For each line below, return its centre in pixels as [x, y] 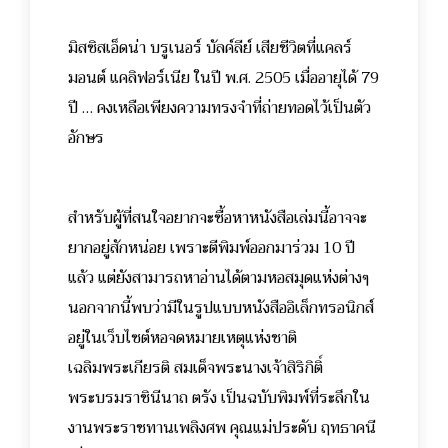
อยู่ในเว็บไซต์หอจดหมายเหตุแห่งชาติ [182, 338]
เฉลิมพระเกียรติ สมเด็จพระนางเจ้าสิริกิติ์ [195, 368]
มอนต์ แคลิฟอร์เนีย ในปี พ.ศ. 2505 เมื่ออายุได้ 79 [223, 78]
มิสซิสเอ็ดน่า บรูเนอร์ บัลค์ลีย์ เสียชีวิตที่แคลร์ [210, 48]
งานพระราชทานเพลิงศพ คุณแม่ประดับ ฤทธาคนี [222, 428]
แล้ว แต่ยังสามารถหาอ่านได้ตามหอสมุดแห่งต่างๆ [219, 278]
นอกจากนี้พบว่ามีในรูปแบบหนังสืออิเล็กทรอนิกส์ [221, 308]
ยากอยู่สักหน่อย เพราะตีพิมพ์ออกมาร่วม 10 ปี [211, 248]
